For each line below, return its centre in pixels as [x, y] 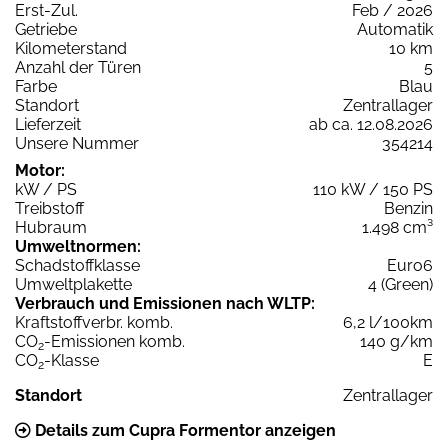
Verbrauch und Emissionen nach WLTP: [165, 304]
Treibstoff [49, 209]
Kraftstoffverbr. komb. [94, 323]
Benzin [408, 209]
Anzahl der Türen [78, 68]
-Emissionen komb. [114, 342]
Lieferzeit [48, 125]
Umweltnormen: [78, 247]
